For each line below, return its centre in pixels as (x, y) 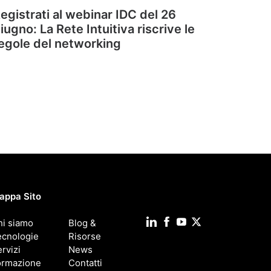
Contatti (86, 263)
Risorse (85, 236)
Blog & (83, 223)
